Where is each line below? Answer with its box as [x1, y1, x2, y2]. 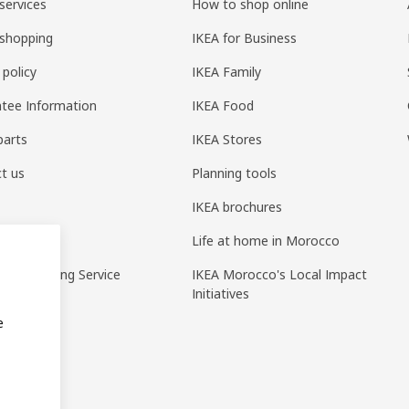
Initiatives [192, 285, 250, 303]
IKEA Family [192, 63, 262, 81]
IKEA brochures [192, 198, 283, 216]
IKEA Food [192, 97, 255, 115]
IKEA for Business [192, 29, 298, 47]
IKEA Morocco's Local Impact [192, 266, 368, 284]
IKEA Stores [192, 131, 263, 149]
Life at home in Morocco [192, 232, 341, 250]
